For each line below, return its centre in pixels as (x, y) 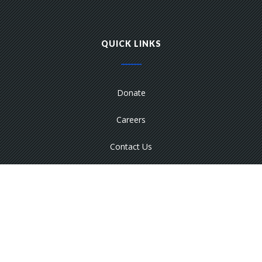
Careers (131, 120)
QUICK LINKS (131, 44)
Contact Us (131, 146)
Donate (131, 93)
